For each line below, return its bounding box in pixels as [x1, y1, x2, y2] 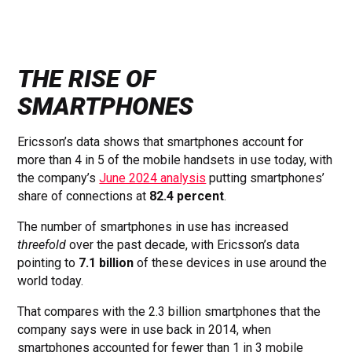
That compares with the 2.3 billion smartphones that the [17, 304, 321, 320]
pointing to [17, 255, 79, 271]
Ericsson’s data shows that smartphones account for [17, 134, 304, 150]
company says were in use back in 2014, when [17, 322, 272, 338]
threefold [17, 237, 67, 253]
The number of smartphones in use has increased [17, 219, 289, 235]
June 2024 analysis [99, 170, 207, 186]
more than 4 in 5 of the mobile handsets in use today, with [17, 152, 333, 168]
